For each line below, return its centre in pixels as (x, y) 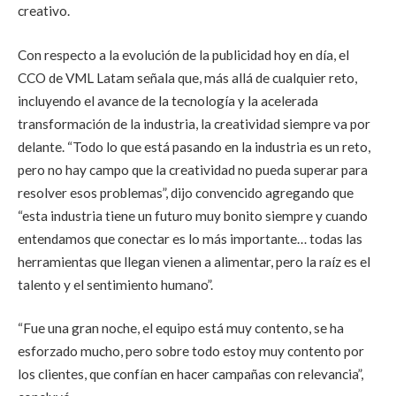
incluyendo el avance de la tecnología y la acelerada (168, 100)
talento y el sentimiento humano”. (115, 284)
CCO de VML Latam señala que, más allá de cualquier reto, (187, 77)
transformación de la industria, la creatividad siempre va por (194, 123)
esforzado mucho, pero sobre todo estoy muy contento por (191, 351)
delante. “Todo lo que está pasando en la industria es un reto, (194, 146)
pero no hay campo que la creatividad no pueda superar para (193, 169)
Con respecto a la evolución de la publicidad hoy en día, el (183, 54)
